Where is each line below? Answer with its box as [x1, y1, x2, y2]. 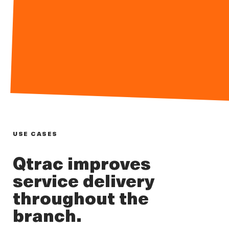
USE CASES [13, 128, 58, 138]
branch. [13, 201, 82, 228]
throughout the [13, 184, 149, 211]
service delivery [13, 167, 154, 193]
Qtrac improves [13, 149, 151, 176]
